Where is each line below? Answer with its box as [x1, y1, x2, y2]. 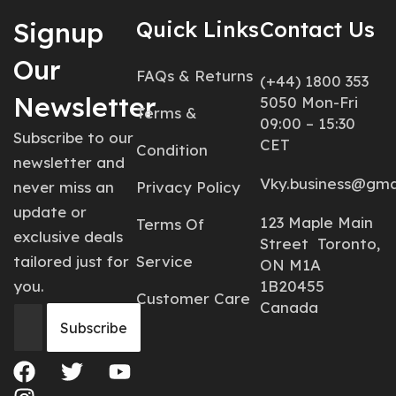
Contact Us [259, 16, 375, 42]
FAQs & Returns [136, 66, 254, 85]
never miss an [13, 178, 114, 196]
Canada [259, 298, 318, 316]
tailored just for [13, 252, 129, 270]
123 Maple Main [259, 213, 373, 232]
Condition [136, 141, 209, 159]
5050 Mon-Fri [259, 93, 358, 111]
